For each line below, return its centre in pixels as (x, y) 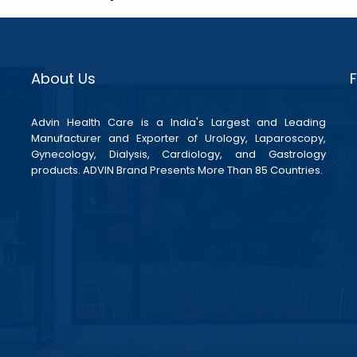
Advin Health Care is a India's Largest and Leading (178, 123)
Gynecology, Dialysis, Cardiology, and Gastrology (178, 155)
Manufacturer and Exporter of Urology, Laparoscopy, (178, 139)
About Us (63, 79)
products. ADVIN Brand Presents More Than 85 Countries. (177, 171)
